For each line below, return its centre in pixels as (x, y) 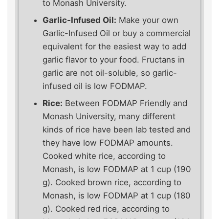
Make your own (147, 20)
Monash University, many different (109, 117)
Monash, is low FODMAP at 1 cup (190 (117, 169)
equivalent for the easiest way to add (114, 47)
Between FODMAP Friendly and (125, 103)
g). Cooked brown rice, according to (112, 183)
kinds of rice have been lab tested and (117, 130)
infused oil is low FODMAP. (95, 86)
